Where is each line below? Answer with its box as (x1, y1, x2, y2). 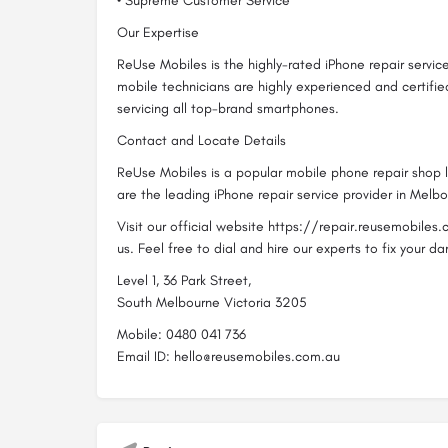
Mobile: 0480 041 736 (117, 326, 246, 343)
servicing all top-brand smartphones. (117, 100, 339, 117)
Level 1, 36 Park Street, (117, 272, 251, 289)
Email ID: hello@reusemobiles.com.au (117, 348, 340, 365)
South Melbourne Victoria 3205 (117, 294, 307, 311)
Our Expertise (117, 24, 199, 41)
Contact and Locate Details (117, 132, 286, 149)
